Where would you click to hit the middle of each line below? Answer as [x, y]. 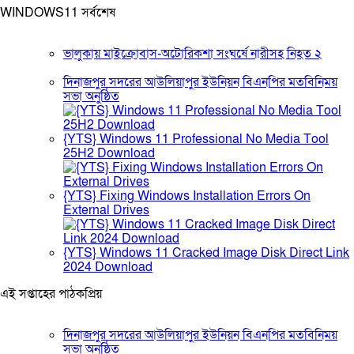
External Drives [106, 210]
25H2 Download [109, 153]
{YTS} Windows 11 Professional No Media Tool [196, 139]
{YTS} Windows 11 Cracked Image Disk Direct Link [206, 253]
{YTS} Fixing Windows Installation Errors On [187, 196]
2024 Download [108, 267]
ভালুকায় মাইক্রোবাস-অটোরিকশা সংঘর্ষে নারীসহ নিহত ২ [192, 54]
